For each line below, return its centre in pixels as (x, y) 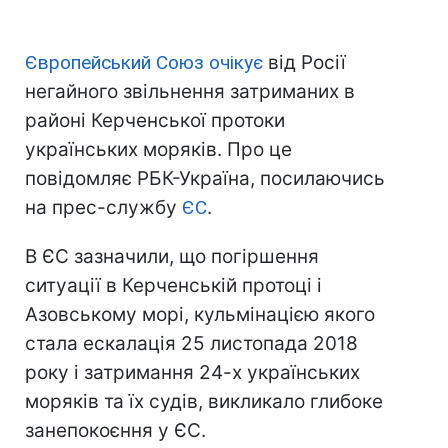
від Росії (304, 63)
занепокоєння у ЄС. (115, 431)
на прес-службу (103, 208)
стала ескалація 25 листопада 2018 (191, 344)
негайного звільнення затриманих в (190, 92)
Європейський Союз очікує (144, 63)
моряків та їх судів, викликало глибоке (204, 402)
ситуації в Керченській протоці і (173, 286)
